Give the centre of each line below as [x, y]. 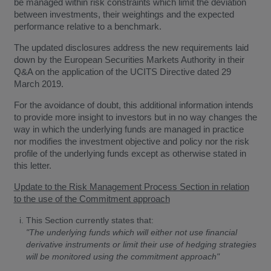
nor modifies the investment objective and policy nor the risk [131, 141]
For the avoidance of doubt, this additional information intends [133, 105]
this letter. [32, 165]
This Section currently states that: [90, 220]
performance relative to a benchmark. [87, 26]
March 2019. [38, 83]
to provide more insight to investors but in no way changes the [135, 117]
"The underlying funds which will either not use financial [131, 232]
